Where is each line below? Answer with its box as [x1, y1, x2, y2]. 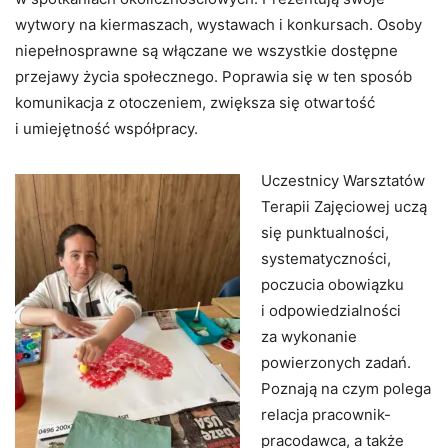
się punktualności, [261, 223, 389, 243]
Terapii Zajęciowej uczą [261, 197, 427, 217]
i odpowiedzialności [261, 301, 401, 321]
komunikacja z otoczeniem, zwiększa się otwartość [15, 93, 375, 113]
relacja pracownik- [261, 405, 391, 425]
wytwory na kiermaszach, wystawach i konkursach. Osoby [15, 15, 422, 35]
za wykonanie [261, 327, 357, 347]
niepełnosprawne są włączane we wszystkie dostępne [15, 41, 398, 61]
